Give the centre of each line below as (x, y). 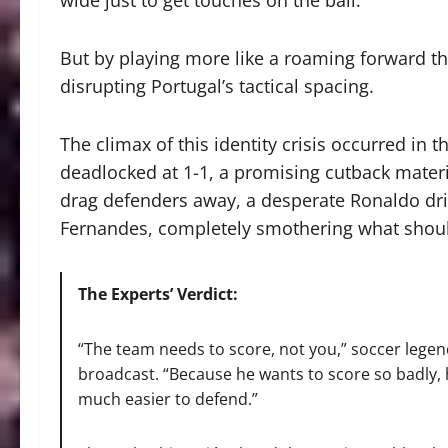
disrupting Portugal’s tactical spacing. (217, 86)
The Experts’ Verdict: (158, 294)
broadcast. (119, 374)
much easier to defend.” (168, 399)
